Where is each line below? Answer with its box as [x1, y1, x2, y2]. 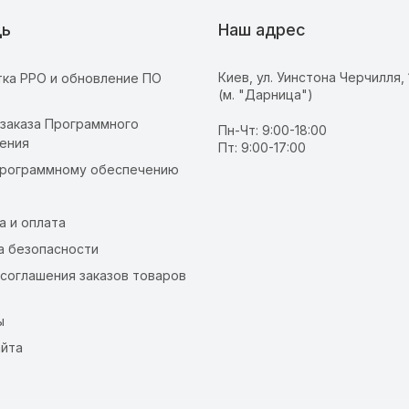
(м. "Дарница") [218, 87, 313, 103]
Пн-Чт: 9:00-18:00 [218, 122, 327, 139]
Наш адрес [218, 20, 306, 40]
